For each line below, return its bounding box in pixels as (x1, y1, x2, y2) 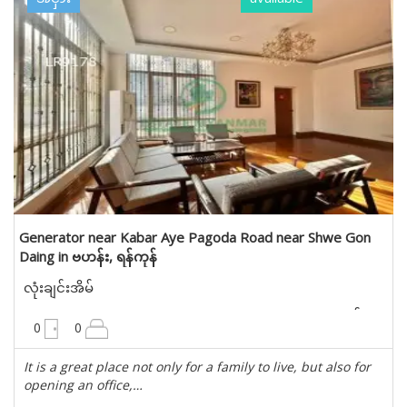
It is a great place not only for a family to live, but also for (24, 358, 371, 375)
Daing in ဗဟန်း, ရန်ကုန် (19, 247, 157, 265)
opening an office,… (24, 376, 143, 393)
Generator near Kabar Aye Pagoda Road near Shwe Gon (19, 228, 371, 246)
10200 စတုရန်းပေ (275, 306, 383, 324)
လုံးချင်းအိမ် (24, 278, 94, 296)
